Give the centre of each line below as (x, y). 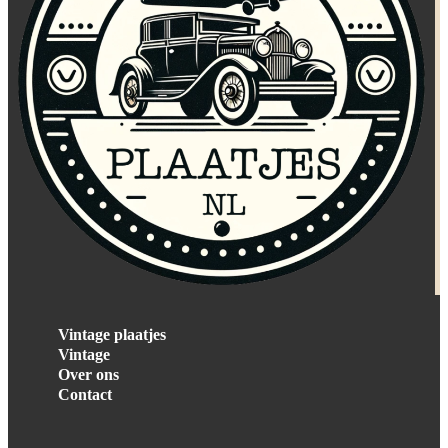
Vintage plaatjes (112, 334)
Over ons (88, 374)
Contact (85, 394)
